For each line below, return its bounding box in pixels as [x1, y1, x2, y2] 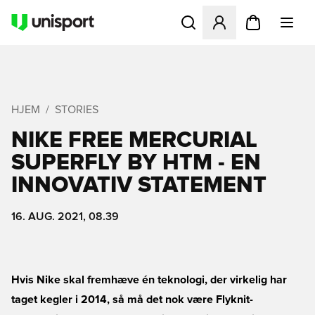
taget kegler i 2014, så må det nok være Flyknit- [11, 294, 253, 305]
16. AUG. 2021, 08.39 [11, 211, 119, 222]
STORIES [55, 104, 98, 115]
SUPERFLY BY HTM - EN [11, 152, 261, 174]
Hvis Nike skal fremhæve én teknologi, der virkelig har [11, 274, 287, 285]
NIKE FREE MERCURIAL [11, 129, 257, 152]
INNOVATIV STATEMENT [11, 174, 266, 197]
